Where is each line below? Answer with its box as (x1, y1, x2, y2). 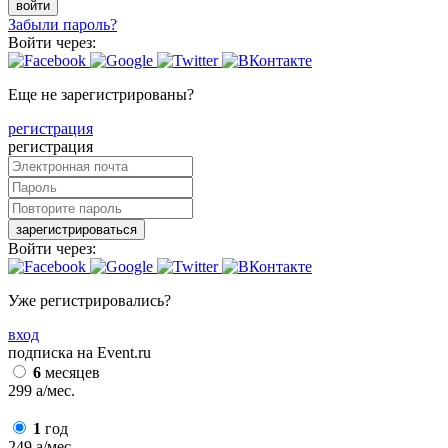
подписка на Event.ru (8, 343, 151, 361)
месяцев (41, 363, 100, 381)
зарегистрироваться (16, 221, 137, 237)
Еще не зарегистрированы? (8, 85, 194, 103)
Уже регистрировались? (8, 291, 171, 309)
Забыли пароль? (8, 15, 117, 33)
